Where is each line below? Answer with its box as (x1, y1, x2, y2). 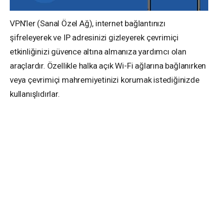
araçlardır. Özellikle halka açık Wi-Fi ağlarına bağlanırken (10, 60, 206, 71)
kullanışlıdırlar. (10, 89, 60, 99)
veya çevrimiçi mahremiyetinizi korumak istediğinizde (10, 74, 200, 85)
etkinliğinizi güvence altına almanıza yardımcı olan (10, 46, 186, 56)
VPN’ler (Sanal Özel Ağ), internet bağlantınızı (10, 18, 165, 28)
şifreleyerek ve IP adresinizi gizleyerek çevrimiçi (10, 32, 179, 42)
